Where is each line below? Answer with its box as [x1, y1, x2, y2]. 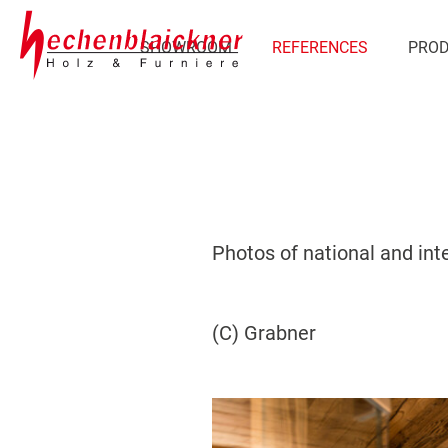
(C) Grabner [212, 320, 316, 345]
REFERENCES [272, 38, 368, 57]
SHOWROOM [140, 38, 232, 57]
